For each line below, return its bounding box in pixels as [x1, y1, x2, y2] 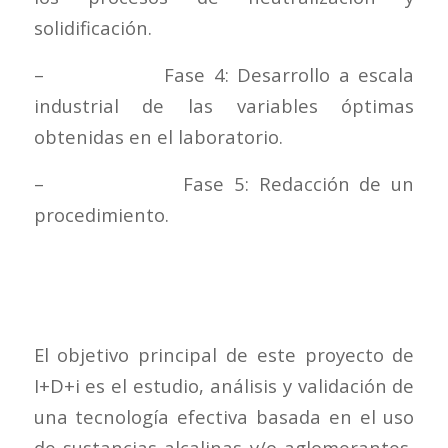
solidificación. [33, 15, 152, 41]
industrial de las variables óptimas [33, 93, 415, 118]
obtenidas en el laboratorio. [33, 124, 283, 149]
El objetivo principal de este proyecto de [33, 341, 415, 367]
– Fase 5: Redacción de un [33, 170, 415, 196]
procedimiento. [33, 201, 169, 227]
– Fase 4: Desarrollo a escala [33, 62, 415, 87]
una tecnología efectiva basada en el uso [33, 403, 415, 429]
